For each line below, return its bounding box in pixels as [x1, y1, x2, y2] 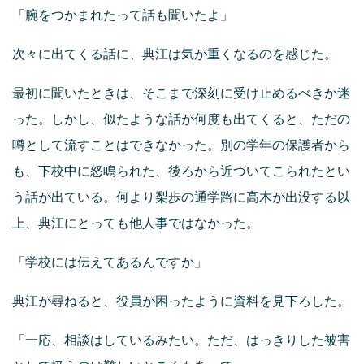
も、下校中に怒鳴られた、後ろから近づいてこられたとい [12, 164, 350, 179]
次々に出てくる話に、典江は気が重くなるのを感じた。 [12, 47, 337, 62]
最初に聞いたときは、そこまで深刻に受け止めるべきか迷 [12, 86, 350, 101]
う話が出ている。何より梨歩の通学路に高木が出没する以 [12, 190, 350, 205]
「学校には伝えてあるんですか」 [12, 255, 207, 270]
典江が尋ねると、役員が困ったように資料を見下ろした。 [12, 294, 350, 309]
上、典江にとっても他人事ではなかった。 [12, 216, 259, 231]
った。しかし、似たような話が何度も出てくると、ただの [12, 112, 350, 127]
